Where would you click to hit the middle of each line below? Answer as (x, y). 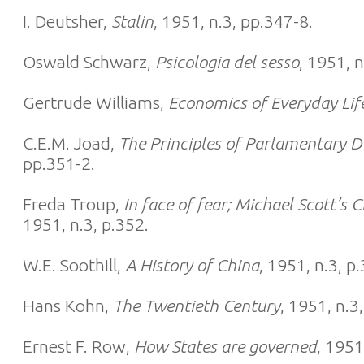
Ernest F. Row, (78, 346)
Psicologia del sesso (227, 62)
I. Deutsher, (67, 21)
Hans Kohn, (68, 305)
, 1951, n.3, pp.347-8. (233, 21)
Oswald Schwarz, (89, 62)
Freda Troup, (73, 204)
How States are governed (225, 346)
